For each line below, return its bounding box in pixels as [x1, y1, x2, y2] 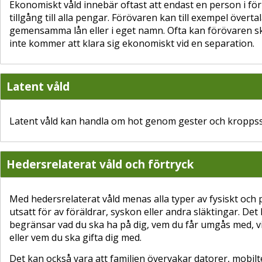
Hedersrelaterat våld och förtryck [6, 156, 194, 173]
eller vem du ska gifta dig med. [9, 230, 142, 244]
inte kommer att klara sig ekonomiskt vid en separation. [9, 37, 254, 50]
